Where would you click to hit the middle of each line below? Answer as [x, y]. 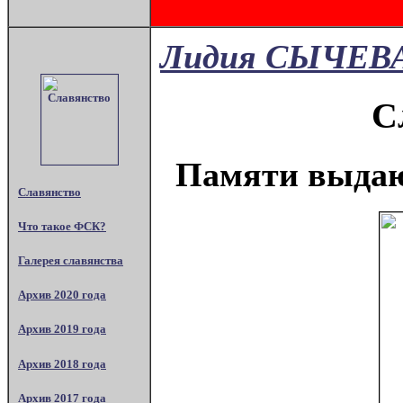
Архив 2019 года [62, 329]
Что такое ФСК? [62, 226]
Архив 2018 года [62, 363]
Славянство [49, 192]
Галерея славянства [71, 261]
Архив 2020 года [62, 295]
